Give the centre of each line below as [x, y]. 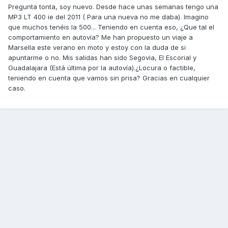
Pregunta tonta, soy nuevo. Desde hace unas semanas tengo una [113, 7]
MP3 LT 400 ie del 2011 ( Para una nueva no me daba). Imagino [108, 17]
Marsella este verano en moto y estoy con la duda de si [97, 48]
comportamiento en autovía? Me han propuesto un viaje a [101, 37]
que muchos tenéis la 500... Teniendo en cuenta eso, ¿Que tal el [111, 27]
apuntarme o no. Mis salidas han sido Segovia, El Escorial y [102, 58]
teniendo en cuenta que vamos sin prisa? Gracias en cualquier [109, 78]
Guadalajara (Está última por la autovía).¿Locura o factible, [102, 68]
